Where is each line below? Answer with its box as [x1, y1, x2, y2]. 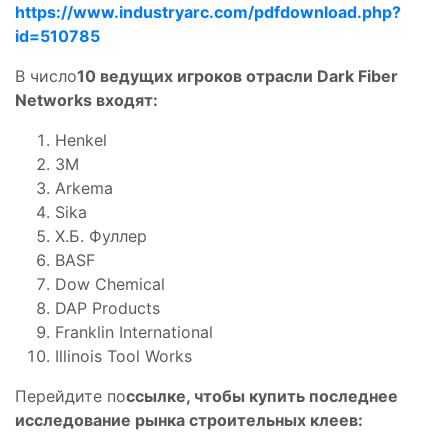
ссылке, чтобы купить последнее [126, 385, 398, 406]
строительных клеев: [189, 409, 363, 430]
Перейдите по [15, 385, 126, 406]
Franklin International [55, 321, 213, 342]
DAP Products [55, 297, 160, 318]
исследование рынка [15, 409, 189, 430]
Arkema [55, 177, 113, 198]
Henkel [55, 129, 107, 150]
